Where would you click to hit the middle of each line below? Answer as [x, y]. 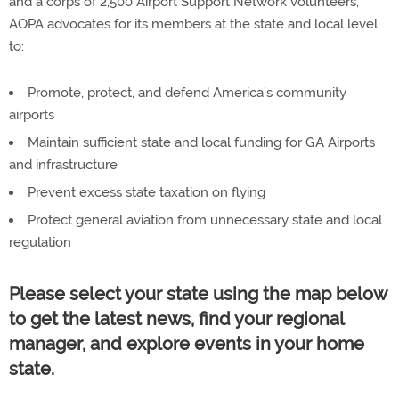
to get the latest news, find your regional [176, 319]
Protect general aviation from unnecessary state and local [205, 220]
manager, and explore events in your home [187, 344]
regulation [40, 242]
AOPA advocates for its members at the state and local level [193, 24]
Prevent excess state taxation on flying [147, 192]
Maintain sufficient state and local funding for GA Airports [201, 142]
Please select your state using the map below [198, 294]
